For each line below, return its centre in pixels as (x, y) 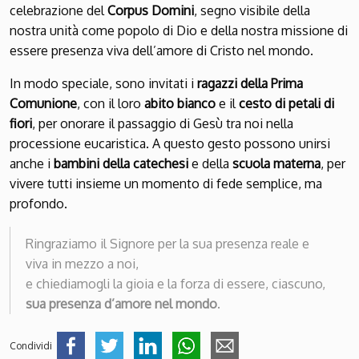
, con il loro (111, 104)
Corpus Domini (151, 11)
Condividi (31, 346)
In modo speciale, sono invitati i (103, 84)
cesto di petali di (286, 104)
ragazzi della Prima (250, 84)
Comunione (43, 104)
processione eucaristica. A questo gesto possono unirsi (170, 144)
